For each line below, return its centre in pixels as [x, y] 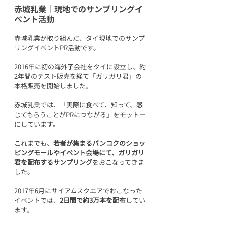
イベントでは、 [37, 200]
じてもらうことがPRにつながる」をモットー [80, 115]
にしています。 [37, 124]
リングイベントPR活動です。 [57, 48]
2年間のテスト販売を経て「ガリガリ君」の [78, 76]
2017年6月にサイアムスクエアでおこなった [78, 191]
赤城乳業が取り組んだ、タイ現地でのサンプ [79, 38]
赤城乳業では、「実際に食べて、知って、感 [78, 105]
